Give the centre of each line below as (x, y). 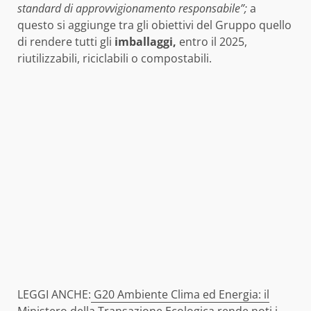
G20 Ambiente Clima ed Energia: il (180, 295)
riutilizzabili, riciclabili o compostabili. (115, 59)
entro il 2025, (212, 42)
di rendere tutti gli (65, 42)
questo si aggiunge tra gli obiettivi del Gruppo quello (154, 25)
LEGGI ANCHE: (54, 295)
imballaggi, (144, 42)
